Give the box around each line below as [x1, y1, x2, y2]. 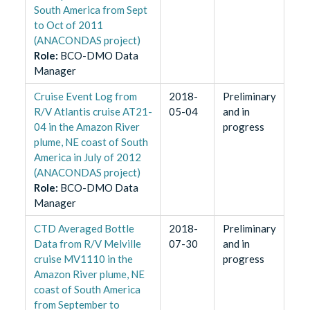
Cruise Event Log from [33, 90, 137, 103]
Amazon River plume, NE [33, 268, 145, 281]
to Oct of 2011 [33, 19, 103, 32]
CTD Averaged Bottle [33, 222, 134, 235]
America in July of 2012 [33, 151, 141, 164]
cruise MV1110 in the [33, 253, 133, 266]
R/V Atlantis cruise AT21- [33, 105, 152, 118]
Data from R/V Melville [33, 237, 141, 250]
